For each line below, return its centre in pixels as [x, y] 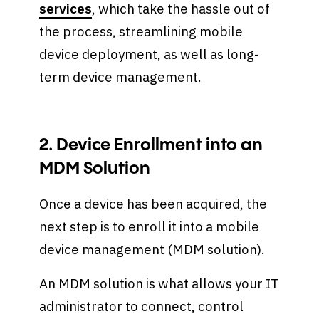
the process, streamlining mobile [141, 32]
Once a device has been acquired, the [153, 204]
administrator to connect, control [142, 306]
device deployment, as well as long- [150, 54]
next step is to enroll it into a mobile [150, 227]
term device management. [122, 77]
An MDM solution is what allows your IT [159, 283]
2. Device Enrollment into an [151, 146]
